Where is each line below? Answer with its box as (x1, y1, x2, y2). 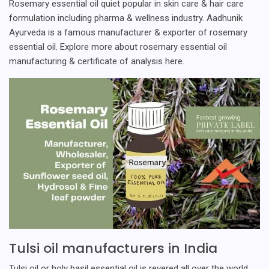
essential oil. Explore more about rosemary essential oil (9, 41, 227, 53)
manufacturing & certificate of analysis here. (9, 56, 184, 67)
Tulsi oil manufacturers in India (9, 239, 217, 258)
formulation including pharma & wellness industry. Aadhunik (9, 13, 243, 24)
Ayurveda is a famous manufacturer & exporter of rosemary (9, 27, 247, 38)
